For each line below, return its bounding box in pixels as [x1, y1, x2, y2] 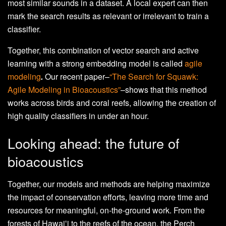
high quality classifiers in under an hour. [8, 110, 149, 122]
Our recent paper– [43, 71, 109, 83]
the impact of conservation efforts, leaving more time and [8, 191, 208, 203]
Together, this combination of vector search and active [8, 44, 199, 56]
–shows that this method [121, 84, 207, 96]
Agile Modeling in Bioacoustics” [8, 84, 121, 96]
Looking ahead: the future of [8, 133, 180, 153]
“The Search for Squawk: [109, 71, 198, 83]
